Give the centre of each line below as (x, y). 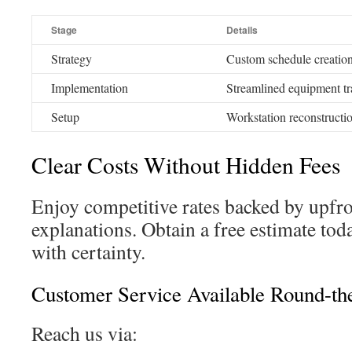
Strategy (71, 59)
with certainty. (88, 251)
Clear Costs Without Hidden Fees (186, 165)
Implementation (90, 88)
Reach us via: (84, 333)
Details (242, 30)
